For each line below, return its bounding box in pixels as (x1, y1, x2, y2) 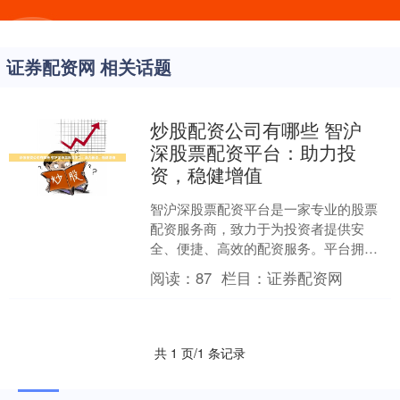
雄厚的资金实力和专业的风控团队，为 (150, 258, 379, 277)
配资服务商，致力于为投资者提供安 (150, 219, 365, 237)
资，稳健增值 (150, 161, 263, 187)
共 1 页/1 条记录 (154, 344, 246, 362)
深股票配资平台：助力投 (150, 138, 357, 165)
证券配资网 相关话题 (6, 54, 171, 79)
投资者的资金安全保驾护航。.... (150, 278, 339, 296)
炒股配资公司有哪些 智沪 (150, 116, 362, 143)
